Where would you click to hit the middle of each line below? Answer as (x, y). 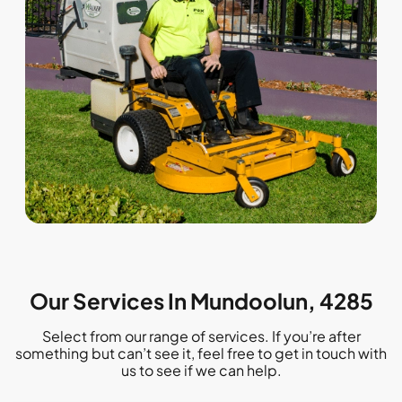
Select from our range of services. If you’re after (201, 336)
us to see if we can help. (201, 370)
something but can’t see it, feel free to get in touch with (201, 353)
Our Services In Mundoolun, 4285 (201, 300)
